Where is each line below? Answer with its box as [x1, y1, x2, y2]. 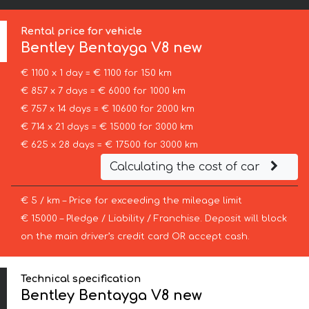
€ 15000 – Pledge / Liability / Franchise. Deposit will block [20, 214, 287, 224]
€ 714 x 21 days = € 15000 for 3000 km [20, 122, 193, 132]
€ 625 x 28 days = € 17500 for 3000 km [20, 140, 198, 150]
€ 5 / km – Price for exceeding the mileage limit [20, 196, 242, 206]
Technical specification [21, 272, 141, 284]
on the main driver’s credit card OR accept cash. [20, 232, 250, 242]
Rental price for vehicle [21, 26, 143, 37]
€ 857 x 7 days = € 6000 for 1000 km [20, 86, 186, 97]
